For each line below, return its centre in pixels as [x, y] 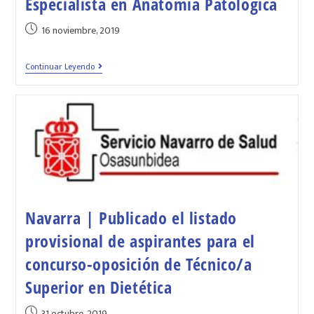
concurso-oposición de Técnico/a [138, 264]
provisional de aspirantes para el [140, 240]
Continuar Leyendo [60, 66]
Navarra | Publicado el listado [131, 217]
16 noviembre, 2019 [80, 30]
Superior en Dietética [98, 287]
